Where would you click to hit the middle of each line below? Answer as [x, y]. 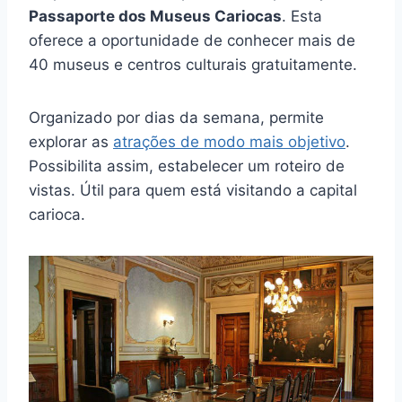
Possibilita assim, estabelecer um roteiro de [187, 166]
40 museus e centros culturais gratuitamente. [193, 64]
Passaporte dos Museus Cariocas [155, 16]
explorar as [71, 141]
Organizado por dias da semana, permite [176, 117]
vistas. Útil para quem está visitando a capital [193, 190]
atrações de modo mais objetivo [229, 141]
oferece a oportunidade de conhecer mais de [192, 40]
